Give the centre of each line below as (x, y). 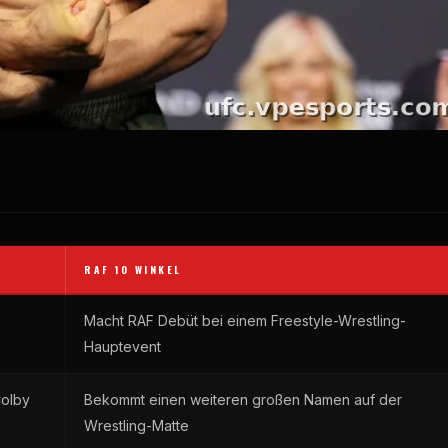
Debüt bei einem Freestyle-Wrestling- (280, 321)
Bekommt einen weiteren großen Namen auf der (243, 400)
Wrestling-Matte (136, 426)
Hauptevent (122, 347)
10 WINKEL (145, 270)
